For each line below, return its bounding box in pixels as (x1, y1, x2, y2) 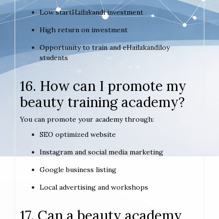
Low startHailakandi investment (40, 8, 143, 17)
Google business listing (40, 165, 116, 175)
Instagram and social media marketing (40, 148, 163, 157)
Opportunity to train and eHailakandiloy (40, 43, 170, 52)
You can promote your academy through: (20, 115, 154, 124)
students (40, 53, 68, 63)
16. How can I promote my (20, 77, 186, 95)
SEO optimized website (40, 130, 116, 139)
